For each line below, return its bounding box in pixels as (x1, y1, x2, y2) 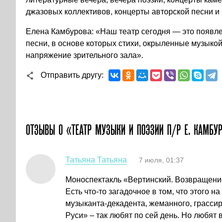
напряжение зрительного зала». (26, 51, 143, 60)
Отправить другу (41, 71, 102, 80)
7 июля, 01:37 (139, 156, 184, 165)
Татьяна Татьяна (65, 156, 127, 165)
